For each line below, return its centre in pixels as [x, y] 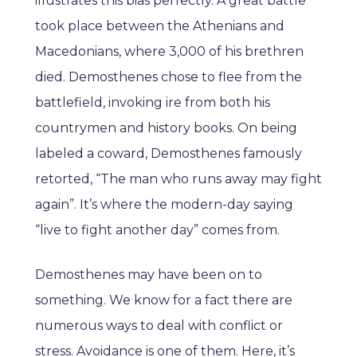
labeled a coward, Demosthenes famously [169, 154]
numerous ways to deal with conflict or [159, 326]
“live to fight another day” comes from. [157, 230]
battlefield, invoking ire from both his [153, 103]
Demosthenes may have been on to [149, 275]
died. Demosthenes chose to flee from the [169, 77]
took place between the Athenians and [160, 26]
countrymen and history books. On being [166, 128]
